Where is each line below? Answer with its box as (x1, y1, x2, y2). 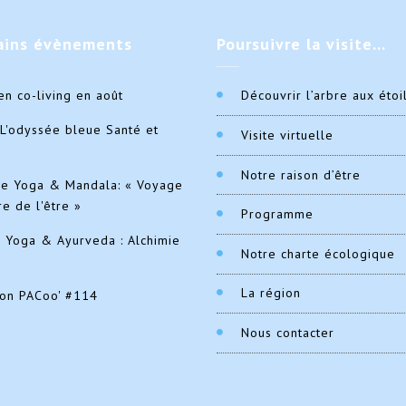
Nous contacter (240, 324, 334, 341)
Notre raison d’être (240, 166, 361, 183)
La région (240, 285, 301, 302)
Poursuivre (217, 34, 301, 55)
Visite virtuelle (240, 126, 333, 143)
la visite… (301, 34, 386, 55)
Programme (240, 206, 314, 223)
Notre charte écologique (240, 245, 395, 262)
